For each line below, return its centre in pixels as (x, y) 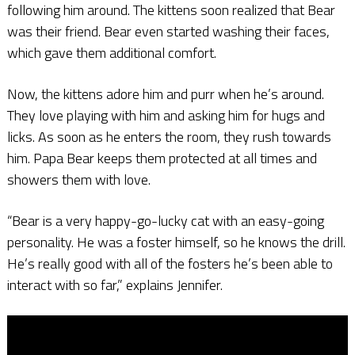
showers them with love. (78, 179)
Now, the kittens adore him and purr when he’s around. (165, 94)
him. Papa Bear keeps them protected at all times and (162, 158)
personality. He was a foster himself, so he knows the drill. (176, 242)
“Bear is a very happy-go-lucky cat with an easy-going (165, 220)
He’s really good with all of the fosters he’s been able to (170, 263)
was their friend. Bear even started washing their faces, (168, 31)
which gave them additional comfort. (111, 52)
